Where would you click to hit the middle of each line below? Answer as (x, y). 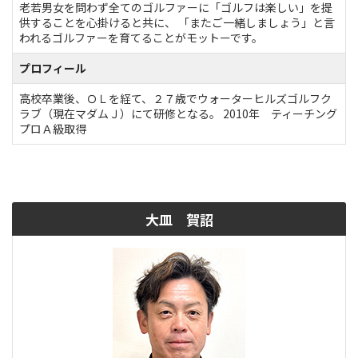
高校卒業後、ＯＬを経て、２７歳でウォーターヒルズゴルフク (175, 98)
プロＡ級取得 (53, 128)
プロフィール (53, 68)
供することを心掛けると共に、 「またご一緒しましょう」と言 (177, 22)
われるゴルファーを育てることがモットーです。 (141, 37)
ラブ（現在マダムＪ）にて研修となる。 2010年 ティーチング (178, 113)
